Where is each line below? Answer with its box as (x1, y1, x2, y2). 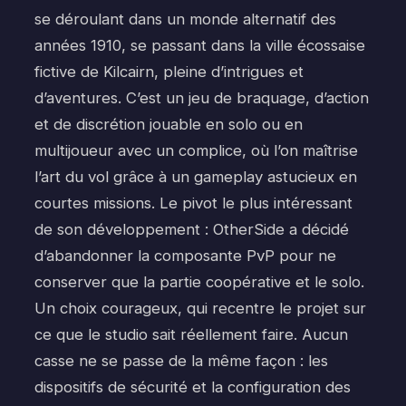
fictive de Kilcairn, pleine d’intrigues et (34, 62, 304, 81)
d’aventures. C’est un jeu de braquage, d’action (34, 88, 369, 107)
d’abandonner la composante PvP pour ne (34, 246, 336, 265)
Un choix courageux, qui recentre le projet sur (34, 298, 366, 317)
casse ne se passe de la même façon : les (34, 351, 328, 370)
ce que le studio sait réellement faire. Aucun (34, 324, 348, 343)
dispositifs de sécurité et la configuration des (34, 377, 351, 396)
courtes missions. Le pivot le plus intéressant (34, 193, 353, 212)
